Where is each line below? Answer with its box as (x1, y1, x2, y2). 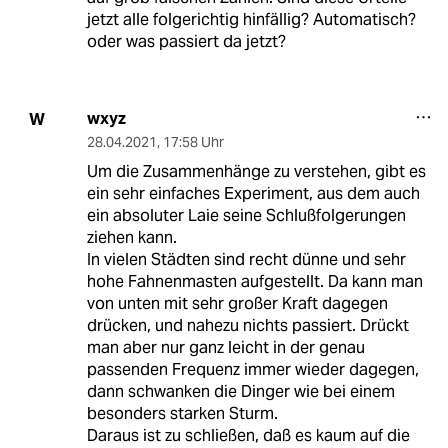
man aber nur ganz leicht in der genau (86, 337, 365, 359)
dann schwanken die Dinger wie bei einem (86, 381, 395, 403)
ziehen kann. (86, 227, 177, 249)
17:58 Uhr (162, 133, 224, 152)
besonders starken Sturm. (86, 403, 278, 425)
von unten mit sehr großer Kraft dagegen (86, 293, 388, 315)
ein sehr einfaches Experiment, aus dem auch (86, 183, 420, 205)
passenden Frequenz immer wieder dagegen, (86, 359, 419, 381)
